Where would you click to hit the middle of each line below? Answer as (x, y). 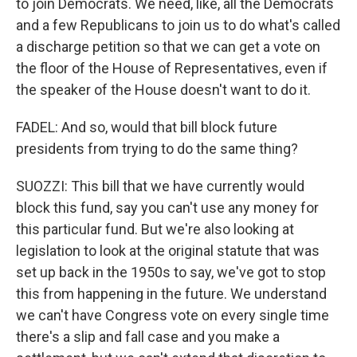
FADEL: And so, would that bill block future (147, 127)
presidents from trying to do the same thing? (157, 149)
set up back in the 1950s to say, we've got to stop (171, 272)
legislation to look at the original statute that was (168, 251)
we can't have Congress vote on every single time (173, 315)
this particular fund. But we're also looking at (155, 229)
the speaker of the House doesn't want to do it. (163, 90)
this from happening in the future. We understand (171, 294)
